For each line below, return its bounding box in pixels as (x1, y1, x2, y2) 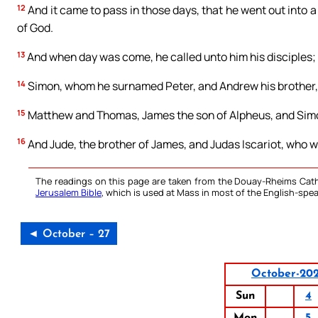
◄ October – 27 (28, 229, 110, 241)
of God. (17, 20, 53, 36)
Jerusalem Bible (35, 186, 102, 199)
